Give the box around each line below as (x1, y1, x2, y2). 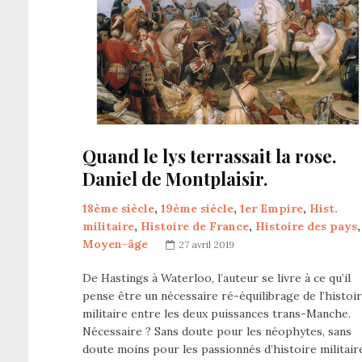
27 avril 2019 (179, 238, 234, 251)
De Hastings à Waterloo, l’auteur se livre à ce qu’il (82, 271, 351, 286)
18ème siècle (82, 201, 154, 217)
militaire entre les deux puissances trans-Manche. (82, 306, 351, 322)
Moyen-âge (82, 237, 148, 252)
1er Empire (240, 201, 303, 217)
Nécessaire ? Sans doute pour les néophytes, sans (82, 324, 351, 339)
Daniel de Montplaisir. (82, 166, 267, 192)
